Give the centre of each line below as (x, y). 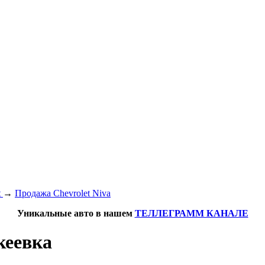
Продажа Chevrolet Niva (63, 193)
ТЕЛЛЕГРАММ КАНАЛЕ (191, 213)
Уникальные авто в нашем (76, 213)
